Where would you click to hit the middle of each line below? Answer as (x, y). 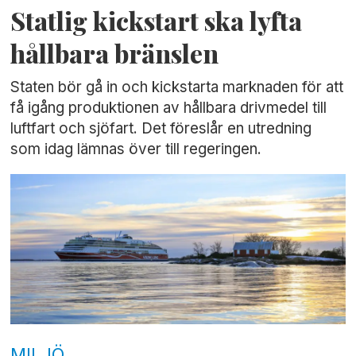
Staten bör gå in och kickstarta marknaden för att (177, 87)
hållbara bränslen (115, 54)
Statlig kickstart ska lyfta (157, 21)
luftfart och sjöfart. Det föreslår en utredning (161, 128)
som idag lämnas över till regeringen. (136, 149)
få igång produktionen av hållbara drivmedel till (169, 107)
